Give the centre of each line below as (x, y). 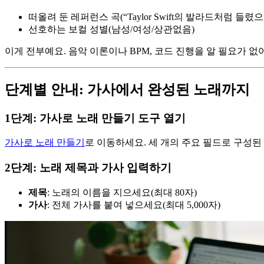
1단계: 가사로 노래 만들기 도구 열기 (95, 118)
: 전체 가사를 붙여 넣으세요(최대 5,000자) (134, 204)
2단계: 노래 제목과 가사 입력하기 (88, 167)
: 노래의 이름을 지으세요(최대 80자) (122, 192)
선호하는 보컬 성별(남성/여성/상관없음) (111, 29)
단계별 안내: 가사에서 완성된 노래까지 (127, 89)
